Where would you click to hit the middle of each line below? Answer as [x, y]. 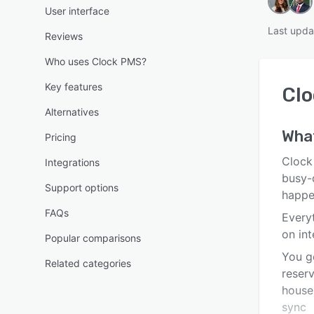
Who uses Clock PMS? [96, 61]
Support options [82, 187]
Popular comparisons [93, 238]
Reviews [64, 36]
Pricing [61, 137]
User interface [77, 11]
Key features [74, 87]
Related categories [88, 263]
